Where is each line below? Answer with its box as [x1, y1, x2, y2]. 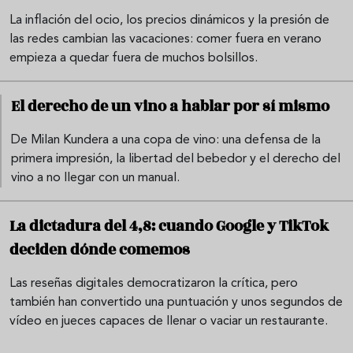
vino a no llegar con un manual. [11, 172, 180, 185]
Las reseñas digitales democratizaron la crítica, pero [9, 277, 298, 291]
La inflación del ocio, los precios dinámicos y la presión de [9, 14, 329, 28]
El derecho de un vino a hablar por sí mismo [11, 95, 329, 118]
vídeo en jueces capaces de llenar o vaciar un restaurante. [9, 315, 328, 329]
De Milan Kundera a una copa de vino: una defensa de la [11, 134, 321, 147]
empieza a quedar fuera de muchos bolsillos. [9, 52, 258, 65]
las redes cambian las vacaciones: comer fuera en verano [9, 33, 321, 46]
